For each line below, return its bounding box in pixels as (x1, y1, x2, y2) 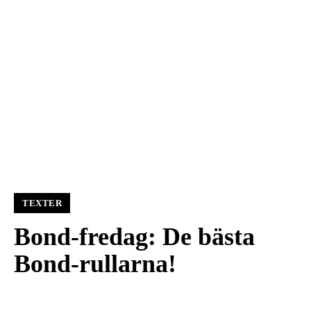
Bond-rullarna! (14, 250, 176, 278)
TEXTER (22, 198, 62, 209)
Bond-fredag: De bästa (14, 223, 255, 251)
